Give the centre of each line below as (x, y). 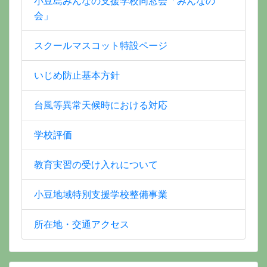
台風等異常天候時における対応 (101, 105)
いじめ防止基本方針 (77, 75)
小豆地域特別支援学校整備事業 (101, 194)
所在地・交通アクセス (82, 224)
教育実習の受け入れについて (96, 164)
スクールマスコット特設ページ (101, 45)
